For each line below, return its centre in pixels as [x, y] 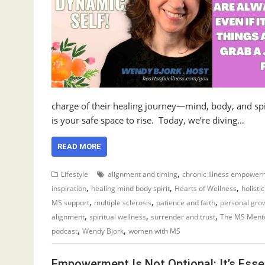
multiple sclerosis [123, 203]
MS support [70, 203]
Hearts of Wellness [206, 188]
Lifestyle [75, 174]
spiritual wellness [118, 217]
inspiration [69, 188]
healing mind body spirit [130, 188]
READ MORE [79, 146]
